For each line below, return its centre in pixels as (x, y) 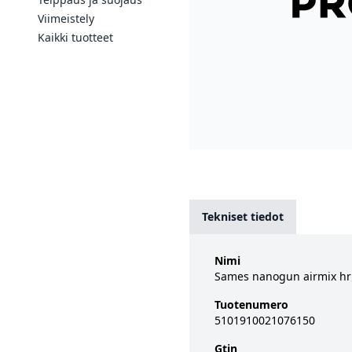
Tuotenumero (251, 304)
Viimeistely (66, 18)
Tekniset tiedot (243, 216)
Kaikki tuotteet (75, 37)
